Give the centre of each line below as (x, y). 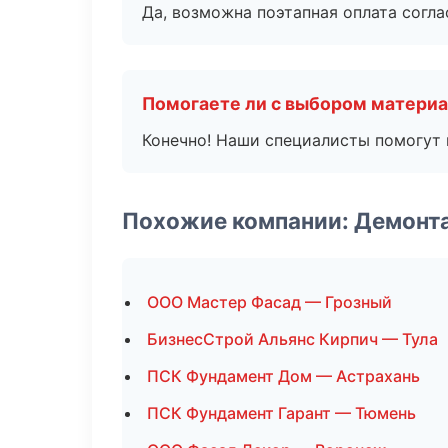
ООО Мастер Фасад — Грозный (269, 302)
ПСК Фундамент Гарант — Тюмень (281, 413)
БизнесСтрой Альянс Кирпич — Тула (292, 339)
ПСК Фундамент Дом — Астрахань (283, 376)
